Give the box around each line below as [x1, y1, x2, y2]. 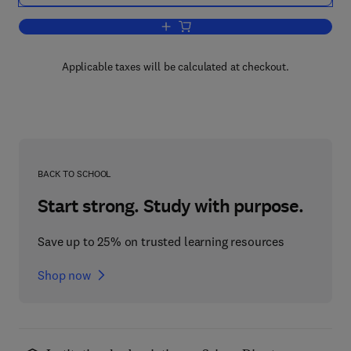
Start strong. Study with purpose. [38, 194, 304, 219]
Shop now [38, 267, 91, 283]
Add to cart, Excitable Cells [174, 21, 297, 33]
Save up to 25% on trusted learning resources [38, 233, 284, 249]
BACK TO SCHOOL [38, 168, 112, 179]
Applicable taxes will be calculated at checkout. [61, 60, 290, 74]
